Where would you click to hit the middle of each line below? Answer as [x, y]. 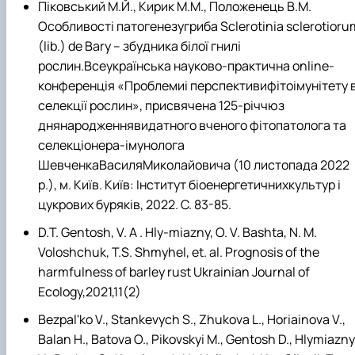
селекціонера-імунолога [111, 145]
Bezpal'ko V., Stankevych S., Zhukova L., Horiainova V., [192, 320]
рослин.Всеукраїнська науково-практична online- [186, 65]
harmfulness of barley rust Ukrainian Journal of [174, 272]
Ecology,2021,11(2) [90, 292]
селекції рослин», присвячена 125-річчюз [161, 105]
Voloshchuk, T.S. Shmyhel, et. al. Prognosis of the [179, 252]
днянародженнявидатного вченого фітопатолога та [192, 125]
